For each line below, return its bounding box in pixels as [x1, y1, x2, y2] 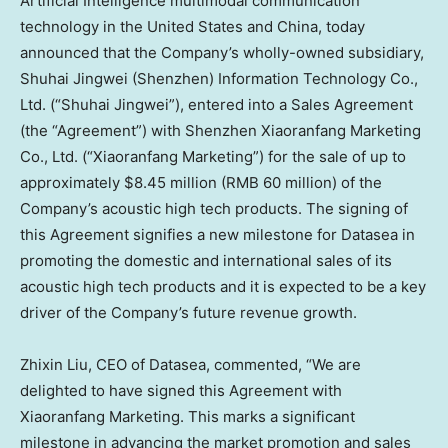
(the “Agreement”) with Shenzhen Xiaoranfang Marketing [20, 121, 421, 140]
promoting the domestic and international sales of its [20, 251, 392, 270]
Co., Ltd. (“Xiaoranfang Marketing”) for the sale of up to [20, 147, 406, 166]
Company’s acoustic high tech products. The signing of [20, 199, 408, 218]
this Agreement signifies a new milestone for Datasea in [20, 225, 415, 244]
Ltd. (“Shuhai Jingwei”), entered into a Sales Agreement [20, 95, 413, 114]
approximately [20, 173, 124, 192]
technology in [20, 17, 120, 36]
